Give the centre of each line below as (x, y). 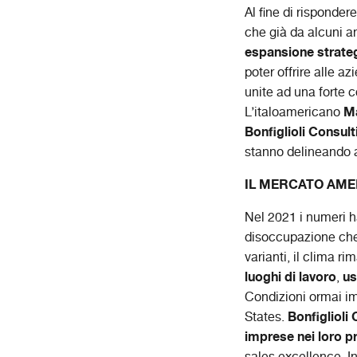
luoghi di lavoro (290, 277)
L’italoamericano (294, 113)
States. (266, 318)
